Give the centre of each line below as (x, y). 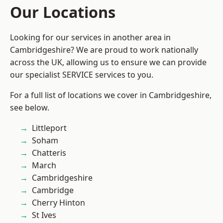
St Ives (44, 215)
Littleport (49, 128)
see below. (30, 108)
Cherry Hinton (58, 203)
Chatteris (49, 153)
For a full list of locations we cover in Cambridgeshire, (111, 95)
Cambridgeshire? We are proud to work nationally (104, 50)
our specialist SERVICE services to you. (82, 75)
